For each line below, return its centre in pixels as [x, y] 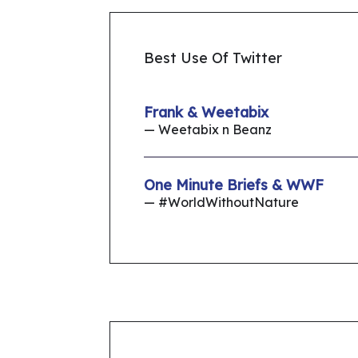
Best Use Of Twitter [213, 58]
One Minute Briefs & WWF [234, 185]
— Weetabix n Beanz [208, 130]
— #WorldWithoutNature [221, 203]
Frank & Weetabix [206, 113]
